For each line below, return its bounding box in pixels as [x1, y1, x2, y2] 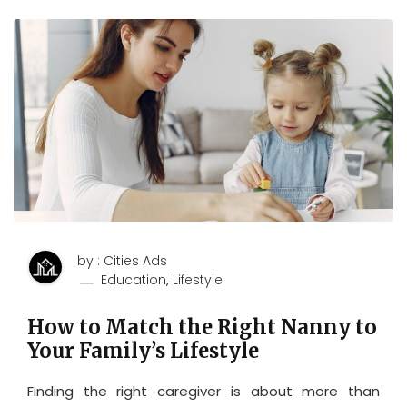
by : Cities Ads [77, 251, 167, 270]
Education [101, 270, 166, 289]
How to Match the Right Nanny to [27, 313, 377, 340]
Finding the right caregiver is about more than [27, 381, 380, 401]
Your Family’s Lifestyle [27, 337, 259, 363]
